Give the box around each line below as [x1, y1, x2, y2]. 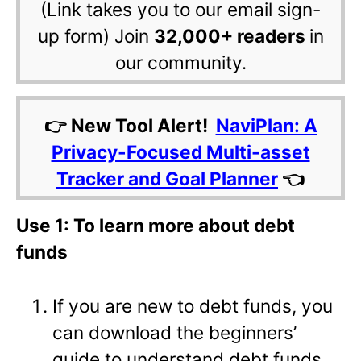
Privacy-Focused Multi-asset [51, 141, 310, 164]
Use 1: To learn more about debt [16, 214, 295, 237]
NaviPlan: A [215, 114, 317, 137]
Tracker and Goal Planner [56, 168, 278, 190]
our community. [114, 52, 247, 74]
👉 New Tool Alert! [44, 114, 216, 137]
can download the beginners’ [52, 322, 297, 344]
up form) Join [37, 25, 154, 48]
